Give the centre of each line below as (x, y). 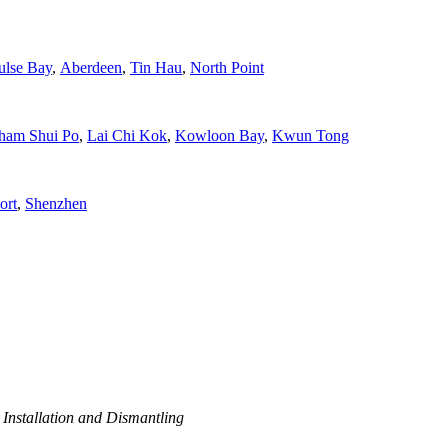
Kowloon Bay (219, 135)
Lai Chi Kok (127, 135)
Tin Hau (156, 67)
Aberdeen (91, 67)
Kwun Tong (310, 135)
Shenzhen (56, 203)
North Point (227, 67)
